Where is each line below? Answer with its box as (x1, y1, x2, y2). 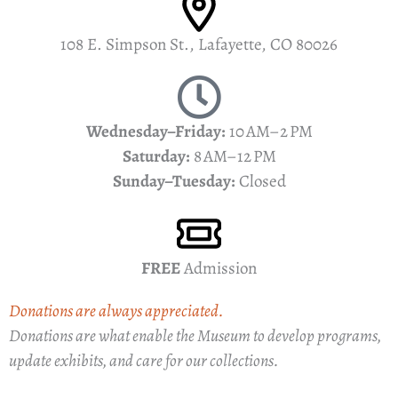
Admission (180, 257, 257, 281)
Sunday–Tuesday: (112, 170, 235, 194)
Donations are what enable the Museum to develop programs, (9, 324, 381, 348)
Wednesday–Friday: (85, 120, 226, 144)
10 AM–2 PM (225, 120, 313, 144)
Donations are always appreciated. (9, 299, 224, 323)
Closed (235, 170, 286, 194)
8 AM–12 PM (189, 145, 276, 169)
